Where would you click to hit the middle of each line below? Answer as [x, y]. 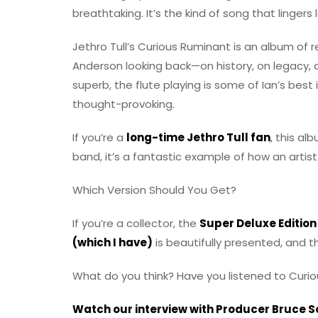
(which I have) [113, 243]
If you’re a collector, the [136, 224]
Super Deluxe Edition [258, 224]
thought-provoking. [124, 104]
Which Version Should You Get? [154, 190]
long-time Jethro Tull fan [198, 138]
